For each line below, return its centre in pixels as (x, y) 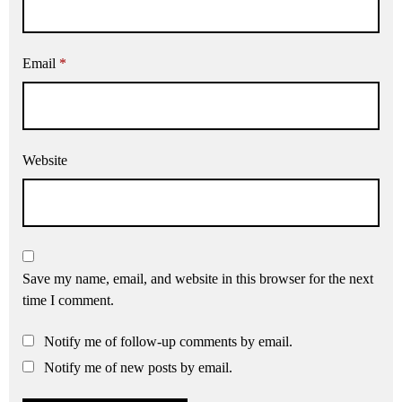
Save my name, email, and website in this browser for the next (198, 279)
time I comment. (68, 301)
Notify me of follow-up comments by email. (168, 342)
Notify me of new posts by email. (138, 368)
